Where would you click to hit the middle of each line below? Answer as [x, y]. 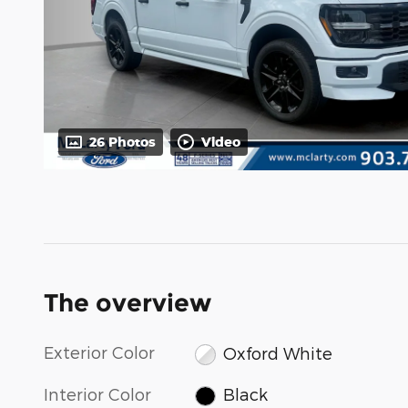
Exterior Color [99, 352]
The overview [127, 303]
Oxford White [277, 352]
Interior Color [97, 393]
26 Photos [122, 142]
